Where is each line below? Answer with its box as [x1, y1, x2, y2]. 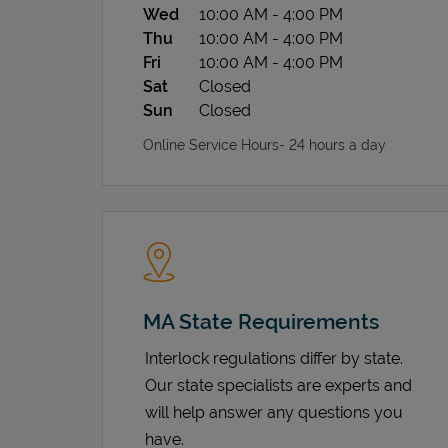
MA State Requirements [143, 308, 379, 334]
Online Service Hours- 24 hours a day [143, 136, 386, 153]
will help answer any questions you [145, 402, 403, 422]
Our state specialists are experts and [145, 375, 412, 395]
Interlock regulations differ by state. [145, 348, 403, 368]
